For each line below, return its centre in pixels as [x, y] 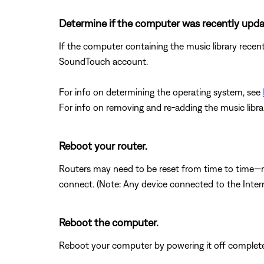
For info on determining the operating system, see [161, 92]
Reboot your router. [103, 146]
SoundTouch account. [103, 62]
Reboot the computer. [109, 223]
